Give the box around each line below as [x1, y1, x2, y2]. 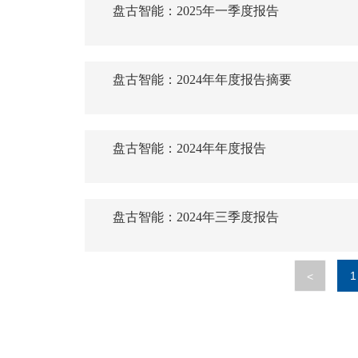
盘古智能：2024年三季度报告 [113, 209, 280, 224]
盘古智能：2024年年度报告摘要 [113, 72, 292, 86]
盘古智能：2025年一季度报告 [113, 3, 280, 18]
